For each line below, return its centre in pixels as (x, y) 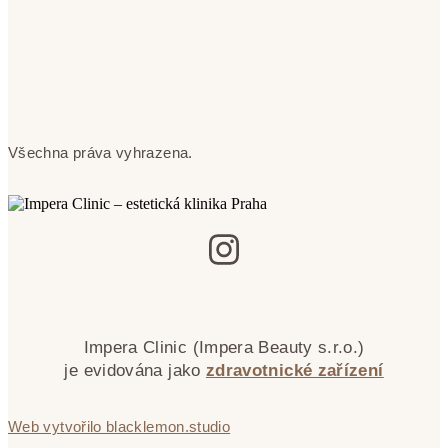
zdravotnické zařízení (294, 370)
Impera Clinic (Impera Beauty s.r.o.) (224, 347)
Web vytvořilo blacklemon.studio (119, 426)
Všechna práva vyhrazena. (100, 152)
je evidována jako (135, 370)
